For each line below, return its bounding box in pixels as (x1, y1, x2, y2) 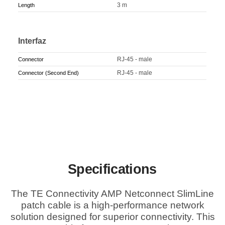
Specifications (68, 161, 157, 177)
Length (18, 2, 35, 8)
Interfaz (18, 36, 47, 45)
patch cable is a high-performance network (21, 200, 204, 211)
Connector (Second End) (18, 70, 79, 76)
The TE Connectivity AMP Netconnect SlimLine (11, 188, 214, 199)
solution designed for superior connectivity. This (10, 211, 215, 222)
